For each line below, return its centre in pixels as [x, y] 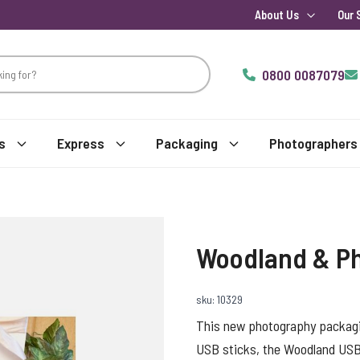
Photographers [313, 143]
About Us [277, 15]
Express [81, 143]
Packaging [187, 143]
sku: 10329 [219, 299]
